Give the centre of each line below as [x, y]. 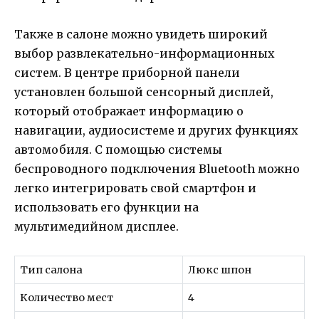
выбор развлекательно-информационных [145, 54]
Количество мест [67, 298]
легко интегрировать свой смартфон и [135, 188]
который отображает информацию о [129, 111]
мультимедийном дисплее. [96, 227]
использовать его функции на [106, 208]
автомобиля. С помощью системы [118, 150]
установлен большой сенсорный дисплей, [144, 92]
